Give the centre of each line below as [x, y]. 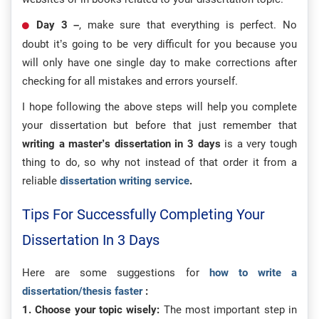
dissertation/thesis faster [82, 292]
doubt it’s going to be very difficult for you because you [159, 45]
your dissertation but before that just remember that [159, 126]
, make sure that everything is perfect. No [188, 25]
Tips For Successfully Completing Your [143, 215]
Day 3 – [58, 25]
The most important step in [229, 310]
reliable [41, 181]
